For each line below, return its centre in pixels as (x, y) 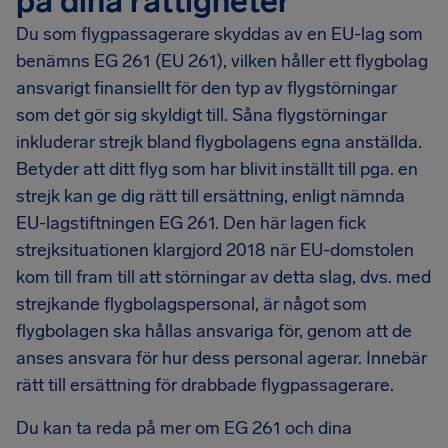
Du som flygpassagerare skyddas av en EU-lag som (219, 34)
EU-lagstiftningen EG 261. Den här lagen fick (191, 223)
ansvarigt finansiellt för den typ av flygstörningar (206, 88)
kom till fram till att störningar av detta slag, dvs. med (223, 277)
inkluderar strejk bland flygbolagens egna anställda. (219, 142)
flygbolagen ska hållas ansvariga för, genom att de (214, 331)
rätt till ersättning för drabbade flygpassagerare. (205, 385)
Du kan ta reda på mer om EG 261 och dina (184, 428)
